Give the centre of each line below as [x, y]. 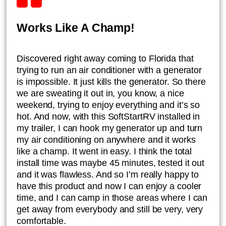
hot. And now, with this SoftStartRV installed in [108, 117]
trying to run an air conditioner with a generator [109, 70]
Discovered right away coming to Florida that [105, 59]
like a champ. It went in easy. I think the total [104, 151]
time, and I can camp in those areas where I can [112, 198]
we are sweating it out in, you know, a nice [100, 93]
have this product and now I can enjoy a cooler [109, 186]
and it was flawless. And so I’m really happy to [108, 175]
